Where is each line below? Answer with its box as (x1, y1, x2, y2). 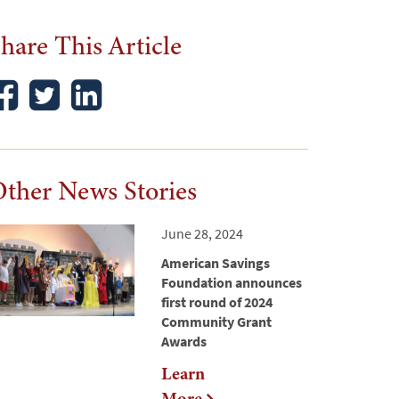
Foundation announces (161, 273, 302, 292)
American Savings (161, 254, 270, 273)
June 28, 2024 (161, 224, 243, 243)
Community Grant (161, 313, 272, 331)
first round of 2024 (161, 293, 273, 312)
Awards (161, 332, 207, 351)
